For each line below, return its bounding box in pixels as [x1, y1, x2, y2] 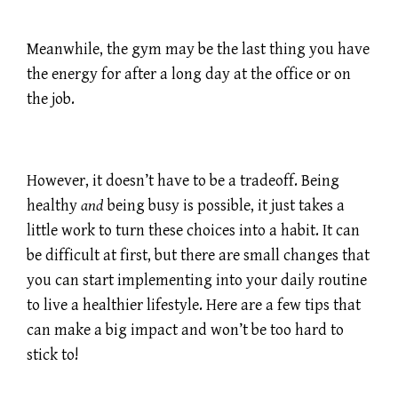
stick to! [27, 345, 79, 364]
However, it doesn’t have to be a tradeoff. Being [27, 171, 339, 190]
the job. [27, 90, 75, 109]
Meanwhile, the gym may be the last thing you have [27, 40, 370, 60]
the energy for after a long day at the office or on [27, 65, 351, 84]
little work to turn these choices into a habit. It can [27, 220, 360, 240]
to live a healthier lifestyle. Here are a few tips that [27, 295, 361, 314]
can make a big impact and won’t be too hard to [27, 320, 344, 339]
